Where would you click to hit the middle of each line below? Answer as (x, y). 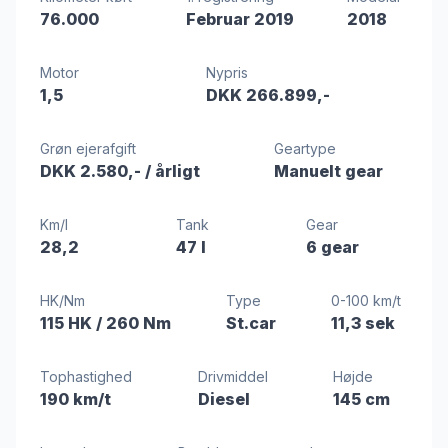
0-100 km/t (366, 300)
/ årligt (172, 171)
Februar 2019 (239, 19)
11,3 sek (363, 323)
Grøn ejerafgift (88, 148)
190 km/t (75, 399)
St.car (251, 323)
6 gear (332, 247)
